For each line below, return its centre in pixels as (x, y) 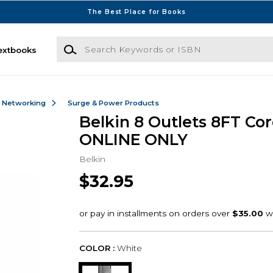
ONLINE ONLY (133, 140)
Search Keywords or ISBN (110, 42)
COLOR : (97, 248)
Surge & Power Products (113, 103)
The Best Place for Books (136, 12)
